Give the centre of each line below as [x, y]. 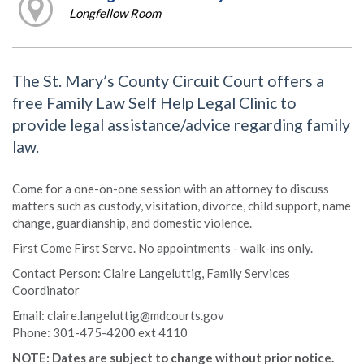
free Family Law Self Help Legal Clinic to [154, 103]
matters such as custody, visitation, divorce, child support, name [182, 205]
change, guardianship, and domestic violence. [132, 222]
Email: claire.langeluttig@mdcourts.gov [118, 315]
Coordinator [46, 290]
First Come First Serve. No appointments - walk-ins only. [162, 247]
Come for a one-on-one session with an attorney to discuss [171, 188]
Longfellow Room [115, 13]
